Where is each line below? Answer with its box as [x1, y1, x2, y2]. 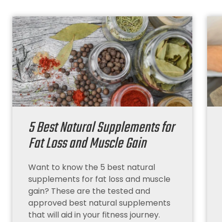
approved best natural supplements [28, 197, 170, 209]
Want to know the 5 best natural [28, 162, 155, 173]
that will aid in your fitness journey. [28, 209, 160, 221]
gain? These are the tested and [28, 185, 150, 197]
